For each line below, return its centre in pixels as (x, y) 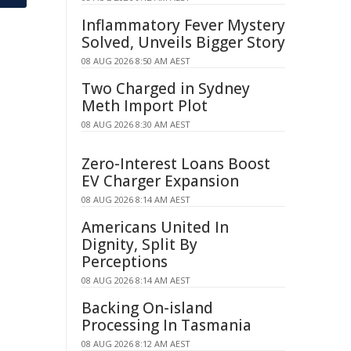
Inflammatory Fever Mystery (183, 25)
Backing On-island (147, 308)
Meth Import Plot (145, 106)
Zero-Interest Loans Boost (176, 164)
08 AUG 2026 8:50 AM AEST (136, 61)
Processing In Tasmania (166, 325)
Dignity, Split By (139, 244)
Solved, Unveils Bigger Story (183, 42)
